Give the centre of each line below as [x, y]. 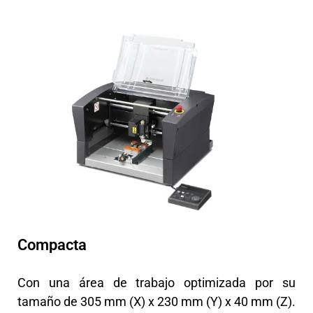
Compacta [52, 245]
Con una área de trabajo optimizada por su [156, 283]
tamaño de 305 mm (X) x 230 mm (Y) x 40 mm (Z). [156, 302]
